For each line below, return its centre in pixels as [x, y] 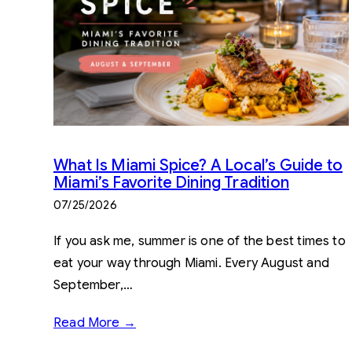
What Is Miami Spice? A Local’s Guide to [198, 165]
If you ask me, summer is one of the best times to [200, 241]
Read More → [95, 323]
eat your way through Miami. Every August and [191, 263]
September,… [93, 285]
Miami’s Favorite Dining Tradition [171, 182]
